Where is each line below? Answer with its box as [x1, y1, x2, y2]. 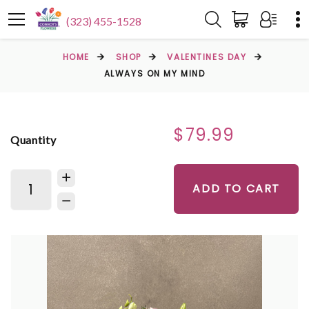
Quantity [10, 132, 57, 146]
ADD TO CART [192, 181, 280, 197]
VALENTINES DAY [167, 51, 247, 63]
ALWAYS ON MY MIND [103, 68, 206, 79]
